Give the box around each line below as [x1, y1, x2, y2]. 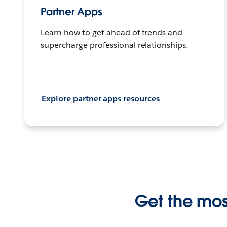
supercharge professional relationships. [41, 40, 188, 51]
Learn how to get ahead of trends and [41, 27, 183, 39]
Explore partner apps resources [42, 93, 160, 104]
